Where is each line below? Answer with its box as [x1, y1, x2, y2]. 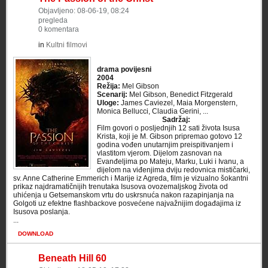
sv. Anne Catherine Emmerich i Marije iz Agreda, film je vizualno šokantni [13, 174, 248, 182]
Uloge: [97, 99, 119, 107]
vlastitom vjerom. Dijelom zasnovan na [97, 149, 222, 157]
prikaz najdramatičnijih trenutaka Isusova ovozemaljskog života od [13, 182, 228, 191]
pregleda [38, 16, 68, 25]
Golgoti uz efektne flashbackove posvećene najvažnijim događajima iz [13, 199, 241, 208]
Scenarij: [97, 90, 129, 99]
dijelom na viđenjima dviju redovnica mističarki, [97, 166, 250, 174]
